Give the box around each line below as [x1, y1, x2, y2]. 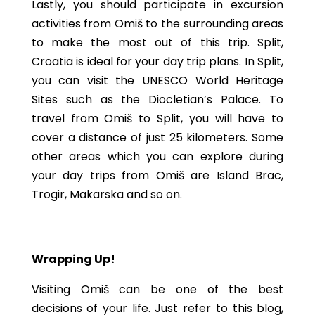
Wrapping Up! [31, 251, 115, 267]
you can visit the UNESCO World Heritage [31, 72, 284, 89]
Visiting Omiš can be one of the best [31, 281, 284, 297]
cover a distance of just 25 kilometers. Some [31, 129, 284, 146]
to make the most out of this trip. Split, [31, 34, 284, 51]
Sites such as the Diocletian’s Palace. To [31, 91, 284, 108]
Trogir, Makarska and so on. [31, 186, 182, 202]
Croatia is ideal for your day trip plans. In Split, [31, 53, 284, 70]
